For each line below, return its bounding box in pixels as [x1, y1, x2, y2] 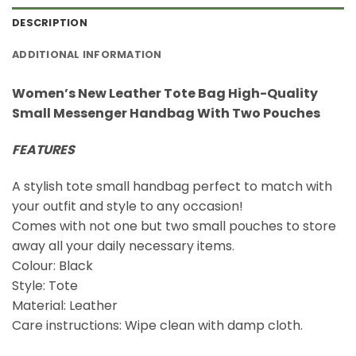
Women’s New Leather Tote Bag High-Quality [12, 84, 318, 103]
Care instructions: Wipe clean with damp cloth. [12, 315, 303, 335]
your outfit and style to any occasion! [12, 196, 243, 215]
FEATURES [12, 140, 75, 159]
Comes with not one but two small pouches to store [12, 216, 336, 235]
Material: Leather [12, 296, 118, 315]
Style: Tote [12, 276, 78, 295]
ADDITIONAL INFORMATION [12, 48, 162, 62]
